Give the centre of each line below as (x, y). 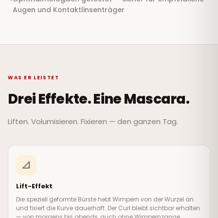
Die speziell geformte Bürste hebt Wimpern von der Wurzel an (105, 199)
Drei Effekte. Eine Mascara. (99, 99)
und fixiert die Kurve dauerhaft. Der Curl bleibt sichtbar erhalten (108, 208)
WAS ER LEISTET (34, 77)
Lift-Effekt (34, 186)
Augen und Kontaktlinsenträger (69, 9)
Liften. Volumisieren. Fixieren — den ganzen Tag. (93, 121)
